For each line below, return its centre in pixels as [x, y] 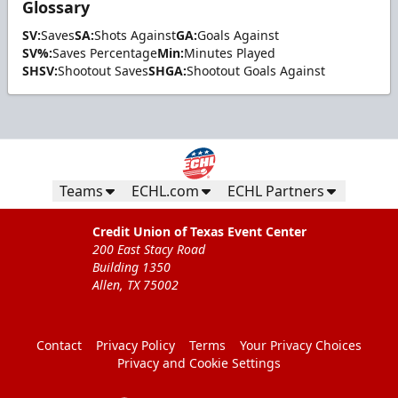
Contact [59, 346]
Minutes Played [230, 53]
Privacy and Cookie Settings [199, 363]
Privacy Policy [135, 346]
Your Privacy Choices [301, 346]
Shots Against [135, 36]
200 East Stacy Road [148, 250]
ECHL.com [165, 191]
